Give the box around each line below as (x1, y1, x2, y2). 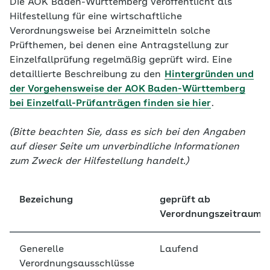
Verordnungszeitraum (160, 210, 262, 219)
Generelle (19, 245, 64, 254)
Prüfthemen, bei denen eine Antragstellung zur (10, 41, 228, 51)
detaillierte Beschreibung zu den (10, 70, 164, 80)
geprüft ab (160, 195, 210, 205)
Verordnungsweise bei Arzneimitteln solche (10, 27, 210, 36)
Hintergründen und (165, 70, 254, 80)
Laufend (160, 245, 198, 254)
